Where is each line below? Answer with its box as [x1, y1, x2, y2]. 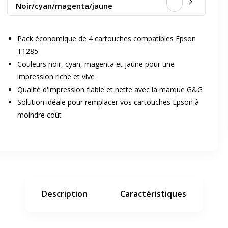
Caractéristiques [120, 188, 186, 199]
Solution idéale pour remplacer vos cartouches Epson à [17, 97, 199, 107]
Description [42, 188, 88, 199]
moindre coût [17, 110, 62, 120]
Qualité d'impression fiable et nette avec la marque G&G [17, 84, 203, 94]
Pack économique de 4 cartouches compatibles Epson [17, 34, 196, 43]
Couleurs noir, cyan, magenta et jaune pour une [17, 59, 175, 69]
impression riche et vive [17, 72, 95, 81]
